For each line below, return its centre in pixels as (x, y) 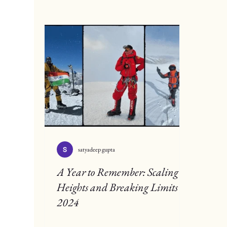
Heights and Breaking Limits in (123, 187)
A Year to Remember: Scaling (118, 172)
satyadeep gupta (97, 150)
